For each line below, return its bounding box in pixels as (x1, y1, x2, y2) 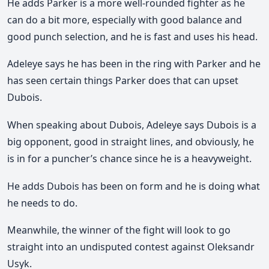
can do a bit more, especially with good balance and (7, 13, 242, 26)
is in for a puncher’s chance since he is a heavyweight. (7, 152, 252, 166)
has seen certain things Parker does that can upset (7, 74, 238, 88)
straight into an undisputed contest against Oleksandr (7, 240, 255, 254)
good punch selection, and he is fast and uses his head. (7, 29, 258, 43)
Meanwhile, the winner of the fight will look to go (7, 223, 231, 237)
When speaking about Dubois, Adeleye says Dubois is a (7, 118, 256, 132)
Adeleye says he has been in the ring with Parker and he (7, 57, 261, 71)
